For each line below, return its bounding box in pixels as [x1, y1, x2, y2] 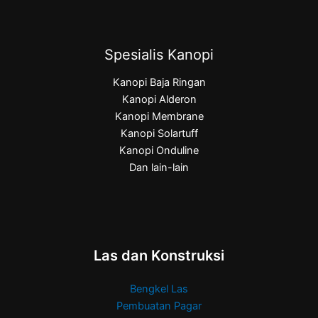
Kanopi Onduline [119, 143, 199, 157]
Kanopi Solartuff [120, 126, 198, 140]
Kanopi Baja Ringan [112, 75, 206, 89]
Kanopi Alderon [121, 92, 197, 106]
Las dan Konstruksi [94, 247, 224, 265]
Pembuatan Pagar [116, 300, 202, 313]
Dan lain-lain [129, 160, 189, 174]
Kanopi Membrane [114, 109, 204, 123]
